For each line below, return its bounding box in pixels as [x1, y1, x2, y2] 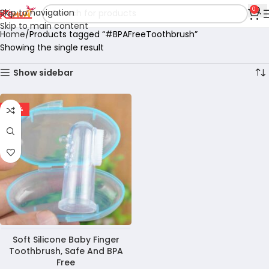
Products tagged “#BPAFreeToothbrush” [29, 28, 198, 40]
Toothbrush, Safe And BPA [8, 245, 123, 257]
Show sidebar [13, 67, 74, 79]
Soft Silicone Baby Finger [12, 234, 119, 246]
